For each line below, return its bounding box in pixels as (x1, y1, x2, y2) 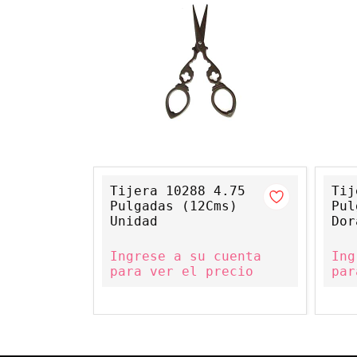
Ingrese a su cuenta (110, 249, 261, 264)
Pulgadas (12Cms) (110, 198, 237, 214)
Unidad (110, 214, 158, 229)
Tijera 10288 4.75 (110, 183, 245, 198)
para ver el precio (110, 264, 253, 279)
